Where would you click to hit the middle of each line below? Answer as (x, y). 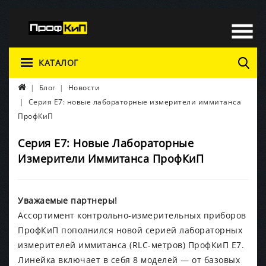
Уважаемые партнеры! (68, 200)
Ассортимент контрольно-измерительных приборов (132, 215)
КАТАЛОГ (58, 62)
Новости (84, 87)
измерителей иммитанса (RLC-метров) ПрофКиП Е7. (131, 245)
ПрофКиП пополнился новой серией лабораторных (130, 230)
